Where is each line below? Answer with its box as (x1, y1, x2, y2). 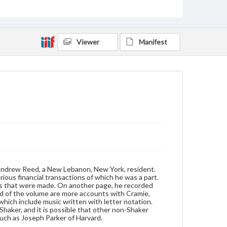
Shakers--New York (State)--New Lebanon (8, 55, 120, 62)
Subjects (3, 31, 26, 39)
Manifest (139, 37, 167, 46)
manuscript (8, 12, 39, 19)
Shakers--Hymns (8, 42, 54, 49)
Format (3, 1, 23, 9)
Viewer (77, 37, 99, 46)
